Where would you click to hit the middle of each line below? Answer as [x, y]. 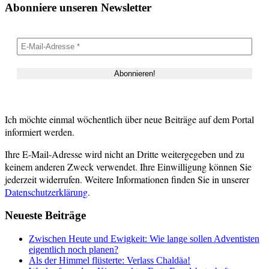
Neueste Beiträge [45, 216]
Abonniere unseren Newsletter [78, 8]
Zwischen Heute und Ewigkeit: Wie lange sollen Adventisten [144, 239]
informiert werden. [40, 131]
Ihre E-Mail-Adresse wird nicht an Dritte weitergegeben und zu [125, 154]
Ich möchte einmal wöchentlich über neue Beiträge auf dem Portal [129, 119]
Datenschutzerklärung [46, 192]
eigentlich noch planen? [74, 250]
